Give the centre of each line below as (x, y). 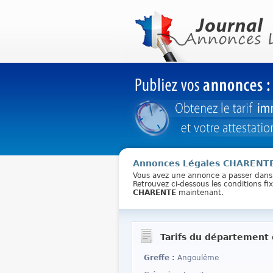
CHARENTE (154, 193)
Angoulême (198, 258)
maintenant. (200, 193)
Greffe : (160, 258)
